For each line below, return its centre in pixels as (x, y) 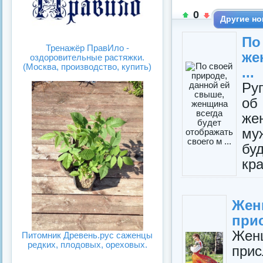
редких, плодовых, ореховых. (87, 244)
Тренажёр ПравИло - (87, 48)
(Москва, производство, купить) (87, 67)
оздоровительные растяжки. (87, 58)
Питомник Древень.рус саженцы (87, 235)
